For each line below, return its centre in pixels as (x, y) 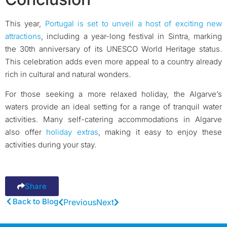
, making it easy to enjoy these (160, 132)
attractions (23, 36)
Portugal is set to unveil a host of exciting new (132, 24)
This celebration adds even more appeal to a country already (113, 62)
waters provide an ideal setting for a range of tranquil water (113, 107)
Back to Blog (35, 202)
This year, (23, 24)
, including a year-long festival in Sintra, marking (131, 36)
